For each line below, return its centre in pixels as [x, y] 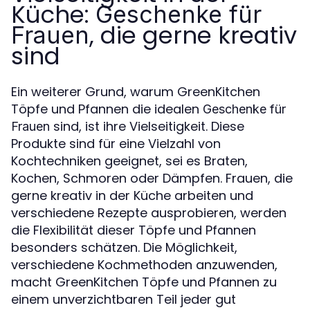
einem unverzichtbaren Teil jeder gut [124, 299]
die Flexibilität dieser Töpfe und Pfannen [134, 230]
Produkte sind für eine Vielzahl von [116, 143]
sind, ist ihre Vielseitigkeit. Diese [147, 126]
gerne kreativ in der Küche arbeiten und [132, 195]
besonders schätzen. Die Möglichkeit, [124, 247]
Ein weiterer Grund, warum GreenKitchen [136, 91]
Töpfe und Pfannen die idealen [107, 109]
